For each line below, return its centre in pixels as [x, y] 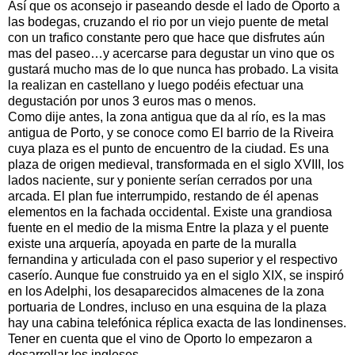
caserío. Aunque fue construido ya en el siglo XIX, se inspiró [176, 275]
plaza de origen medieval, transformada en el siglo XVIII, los [176, 164]
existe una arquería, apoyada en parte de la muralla [152, 243]
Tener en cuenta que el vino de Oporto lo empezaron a [160, 338]
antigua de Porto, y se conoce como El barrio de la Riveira [171, 132]
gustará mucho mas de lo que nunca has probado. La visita [173, 69]
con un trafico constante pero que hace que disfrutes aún [166, 37]
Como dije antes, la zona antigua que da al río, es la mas [167, 116]
